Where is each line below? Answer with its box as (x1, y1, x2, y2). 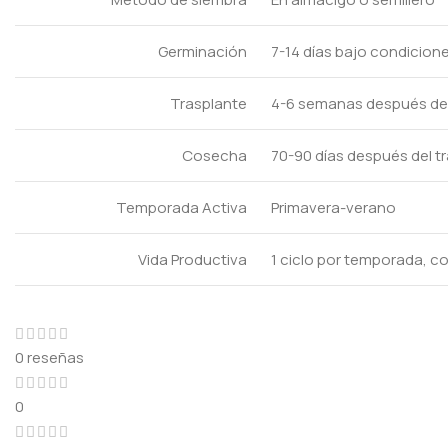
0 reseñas (15, 346, 84, 368)
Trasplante (170, 93, 247, 114)
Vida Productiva (138, 249, 247, 270)
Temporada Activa (116, 197, 247, 218)
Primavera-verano (271, 197, 396, 218)
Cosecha (182, 145, 247, 166)
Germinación (158, 41, 247, 62)
